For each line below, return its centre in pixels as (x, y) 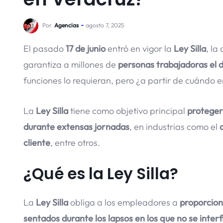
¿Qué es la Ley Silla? (101, 173)
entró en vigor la (140, 49)
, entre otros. (75, 142)
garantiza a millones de (71, 64)
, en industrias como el (174, 126)
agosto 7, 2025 (105, 25)
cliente (37, 142)
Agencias (66, 25)
